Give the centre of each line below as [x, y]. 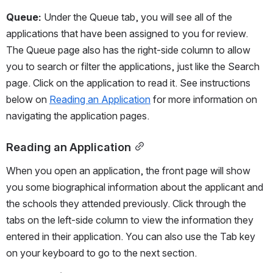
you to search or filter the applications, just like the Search [133, 66]
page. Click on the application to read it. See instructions [128, 83]
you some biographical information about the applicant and [135, 187]
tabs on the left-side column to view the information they [130, 220]
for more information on [204, 99]
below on [28, 99]
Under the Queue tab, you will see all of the [138, 17]
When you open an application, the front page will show [128, 170]
